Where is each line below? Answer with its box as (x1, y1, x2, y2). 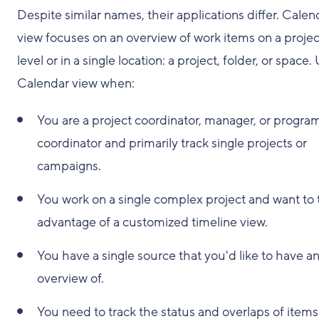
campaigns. (37, 157, 101, 174)
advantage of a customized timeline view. (37, 214, 268, 231)
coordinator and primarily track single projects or (37, 135, 307, 152)
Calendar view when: (17, 75, 135, 92)
